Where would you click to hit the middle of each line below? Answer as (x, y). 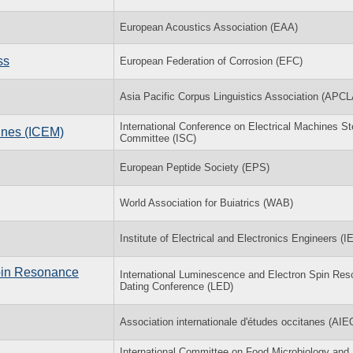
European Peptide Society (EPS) (195, 167)
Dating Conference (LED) (176, 286)
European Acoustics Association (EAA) (209, 27)
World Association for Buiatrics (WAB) (206, 203)
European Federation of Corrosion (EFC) (211, 61)
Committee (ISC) (158, 138)
